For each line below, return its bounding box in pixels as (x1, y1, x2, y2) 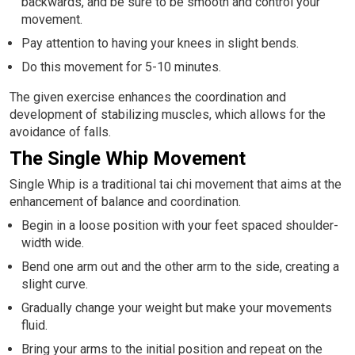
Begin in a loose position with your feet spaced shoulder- (21, 217, 338, 233)
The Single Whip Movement (10, 147, 246, 170)
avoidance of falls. (10, 124, 111, 139)
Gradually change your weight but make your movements (21, 300, 332, 315)
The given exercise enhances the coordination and (10, 89, 286, 105)
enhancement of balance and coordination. (10, 193, 241, 209)
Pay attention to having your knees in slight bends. (21, 35, 299, 51)
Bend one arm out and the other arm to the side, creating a (21, 258, 339, 274)
